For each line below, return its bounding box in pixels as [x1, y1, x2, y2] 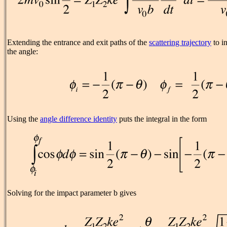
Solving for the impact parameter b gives [7, 188, 136, 198]
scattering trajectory [149, 38, 211, 47]
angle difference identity [40, 115, 117, 124]
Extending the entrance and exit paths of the [7, 38, 149, 47]
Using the [7, 115, 40, 124]
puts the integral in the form [117, 115, 207, 124]
